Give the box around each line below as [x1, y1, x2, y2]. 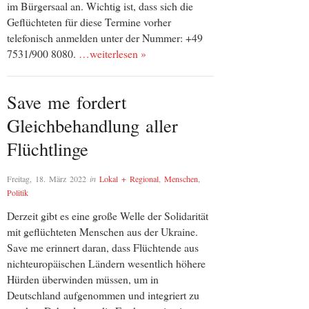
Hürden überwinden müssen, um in [7, 272, 159, 287]
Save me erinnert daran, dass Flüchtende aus [7, 240, 199, 255]
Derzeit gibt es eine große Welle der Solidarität [7, 208, 208, 223]
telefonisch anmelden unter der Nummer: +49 [7, 30, 203, 45]
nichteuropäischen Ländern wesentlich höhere [7, 256, 206, 271]
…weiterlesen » [79, 46, 146, 61]
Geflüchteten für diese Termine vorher [7, 14, 171, 29]
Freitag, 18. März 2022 [7, 173, 86, 185]
